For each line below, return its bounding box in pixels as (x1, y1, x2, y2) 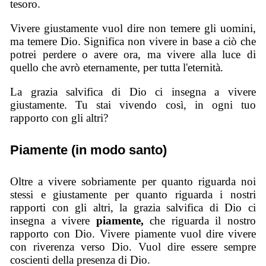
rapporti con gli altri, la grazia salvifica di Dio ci (10, 201, 256, 214)
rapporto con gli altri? (10, 111, 109, 124)
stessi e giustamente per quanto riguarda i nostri (10, 188, 256, 201)
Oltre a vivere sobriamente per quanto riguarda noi (10, 175, 256, 188)
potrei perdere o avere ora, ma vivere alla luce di (10, 48, 256, 61)
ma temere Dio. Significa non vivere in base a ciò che (10, 35, 256, 48)
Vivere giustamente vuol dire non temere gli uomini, (10, 22, 256, 35)
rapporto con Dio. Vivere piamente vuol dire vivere (10, 227, 256, 240)
